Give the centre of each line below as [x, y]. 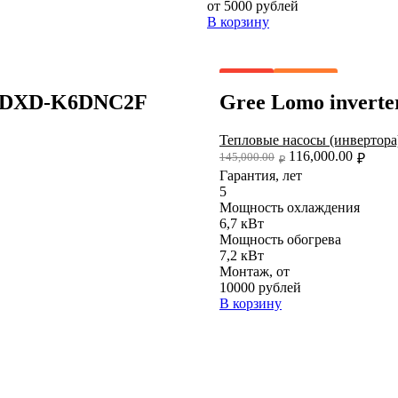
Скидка [306, 84]
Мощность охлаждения [290, 207]
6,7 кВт [242, 223]
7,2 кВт [242, 255]
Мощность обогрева [280, 239]
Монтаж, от [255, 271]
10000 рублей [260, 287]
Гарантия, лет [261, 175]
